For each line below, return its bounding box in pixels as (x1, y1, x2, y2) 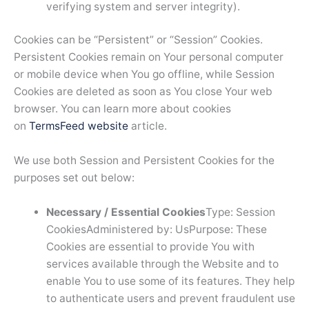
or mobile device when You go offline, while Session (14, 68, 275, 81)
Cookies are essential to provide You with (46, 239, 255, 253)
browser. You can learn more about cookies (14, 102, 231, 116)
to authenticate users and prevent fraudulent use (46, 291, 295, 305)
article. (128, 119, 167, 133)
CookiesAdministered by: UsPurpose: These (46, 222, 267, 236)
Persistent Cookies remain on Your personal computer (14, 50, 283, 64)
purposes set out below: (14, 170, 134, 184)
